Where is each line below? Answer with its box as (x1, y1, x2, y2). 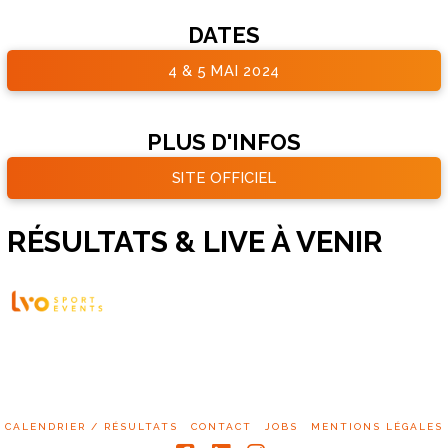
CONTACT (191, 421, 252, 433)
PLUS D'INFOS (147, 129, 301, 156)
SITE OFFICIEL (171, 168, 277, 186)
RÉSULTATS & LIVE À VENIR (7, 223, 384, 259)
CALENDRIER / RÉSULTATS (5, 421, 178, 433)
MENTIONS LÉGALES (311, 421, 443, 433)
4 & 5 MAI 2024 (167, 61, 281, 79)
